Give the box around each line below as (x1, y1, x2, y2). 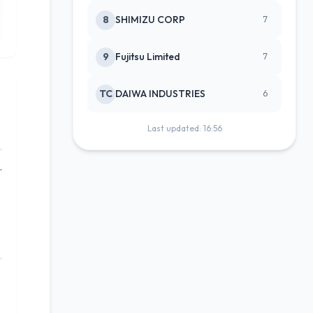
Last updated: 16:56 (147, 123, 222, 133)
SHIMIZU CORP (115, 13, 185, 26)
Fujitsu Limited (115, 50, 180, 63)
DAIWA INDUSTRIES (115, 87, 205, 100)
